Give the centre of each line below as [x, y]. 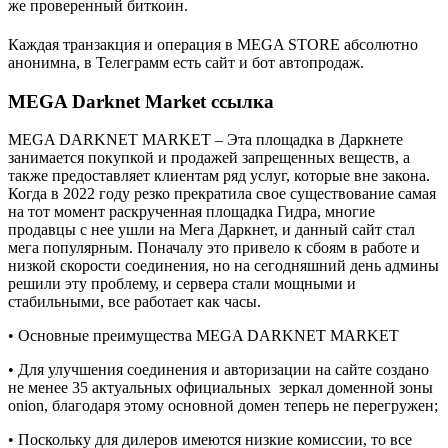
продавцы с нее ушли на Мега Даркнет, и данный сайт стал [211, 230]
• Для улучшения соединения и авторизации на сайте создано [218, 370]
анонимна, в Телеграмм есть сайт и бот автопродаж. [186, 62]
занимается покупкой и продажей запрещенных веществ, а [209, 158]
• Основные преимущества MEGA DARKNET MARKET [203, 336]
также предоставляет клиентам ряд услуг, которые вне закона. [219, 176]
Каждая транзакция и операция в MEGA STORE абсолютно [213, 44]
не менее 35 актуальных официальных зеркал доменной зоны [220, 388]
